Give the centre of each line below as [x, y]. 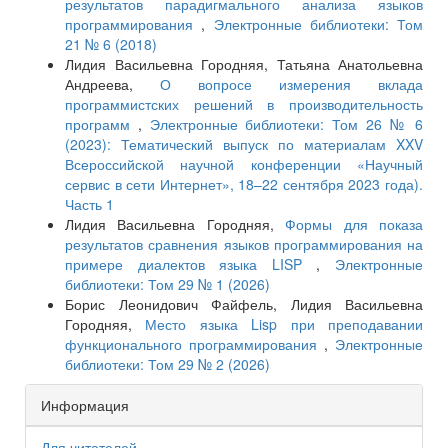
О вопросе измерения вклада [291, 84]
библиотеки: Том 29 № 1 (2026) [167, 284]
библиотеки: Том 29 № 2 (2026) [167, 364]
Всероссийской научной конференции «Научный [244, 164]
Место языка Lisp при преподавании [284, 324]
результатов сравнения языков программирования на [244, 244]
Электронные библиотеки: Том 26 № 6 [286, 124]
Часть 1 [89, 204]
